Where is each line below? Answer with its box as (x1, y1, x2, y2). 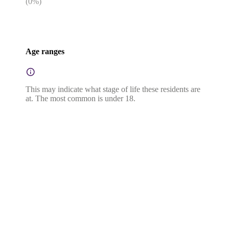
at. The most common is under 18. (26, 94, 135, 103)
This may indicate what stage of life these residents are (26, 85, 200, 94)
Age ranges (26, 47, 64, 56)
